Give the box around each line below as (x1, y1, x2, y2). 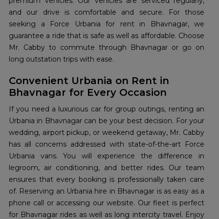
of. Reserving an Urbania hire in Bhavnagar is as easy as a (9, 187, 204, 196)
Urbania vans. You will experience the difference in (9, 152, 204, 161)
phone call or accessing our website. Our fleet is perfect (9, 198, 204, 208)
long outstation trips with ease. (9, 55, 114, 64)
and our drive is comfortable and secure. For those (9, 8, 204, 17)
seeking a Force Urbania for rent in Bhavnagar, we (9, 20, 204, 29)
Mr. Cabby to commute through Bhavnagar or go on (9, 43, 204, 52)
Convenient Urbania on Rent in (9, 75, 169, 87)
